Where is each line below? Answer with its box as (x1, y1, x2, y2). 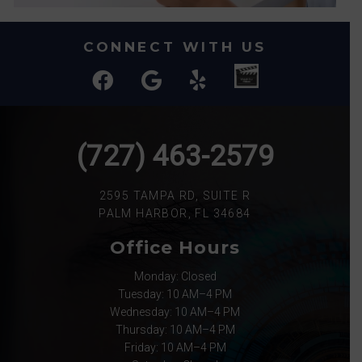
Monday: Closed (133, 270, 217, 284)
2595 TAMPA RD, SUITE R (99, 189, 251, 203)
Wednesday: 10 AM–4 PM (110, 305, 240, 319)
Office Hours (110, 237, 240, 259)
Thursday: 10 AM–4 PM (115, 323, 235, 337)
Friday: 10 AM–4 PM (124, 341, 226, 355)
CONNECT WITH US (83, 38, 267, 55)
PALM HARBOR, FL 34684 (99, 207, 251, 221)
